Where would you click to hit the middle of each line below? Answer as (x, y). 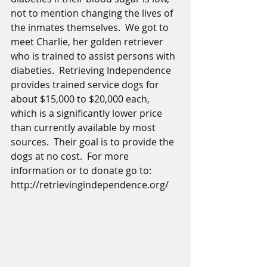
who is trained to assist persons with (94, 56)
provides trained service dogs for (86, 85)
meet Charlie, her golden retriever (88, 42)
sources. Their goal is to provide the (94, 142)
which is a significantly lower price (88, 113)
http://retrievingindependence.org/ (90, 185)
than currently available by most (84, 128)
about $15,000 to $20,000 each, (81, 99)
